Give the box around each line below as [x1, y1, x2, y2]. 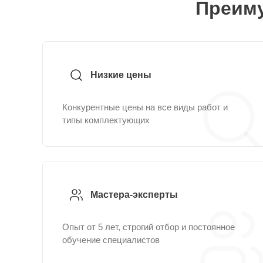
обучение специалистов [62, 235, 160, 245]
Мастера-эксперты [90, 190, 178, 200]
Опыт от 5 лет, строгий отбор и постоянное [62, 222, 235, 232]
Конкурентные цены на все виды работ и [62, 102, 228, 112]
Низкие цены [90, 70, 151, 80]
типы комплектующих [62, 115, 150, 125]
